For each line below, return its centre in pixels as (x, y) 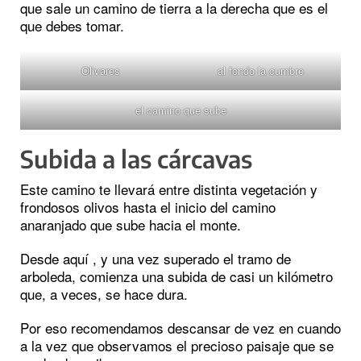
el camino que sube (180, 110)
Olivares (100, 71)
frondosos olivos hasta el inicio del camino (148, 207)
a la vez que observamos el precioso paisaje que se (177, 346)
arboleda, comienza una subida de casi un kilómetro (176, 276)
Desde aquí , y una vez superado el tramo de (156, 259)
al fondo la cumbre (261, 71)
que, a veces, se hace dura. (104, 294)
